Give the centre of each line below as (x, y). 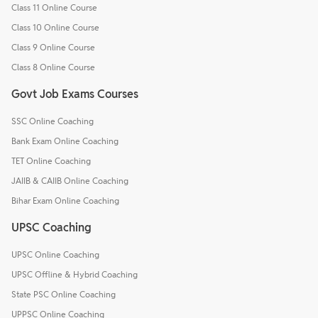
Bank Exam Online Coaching (65, 141)
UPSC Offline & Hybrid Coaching (75, 274)
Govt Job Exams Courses (75, 94)
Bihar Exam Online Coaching (65, 200)
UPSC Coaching (51, 227)
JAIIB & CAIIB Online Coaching (70, 180)
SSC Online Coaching (53, 121)
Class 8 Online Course (53, 67)
